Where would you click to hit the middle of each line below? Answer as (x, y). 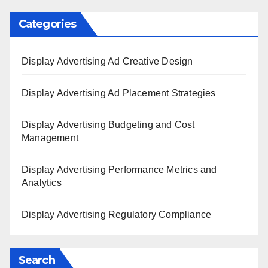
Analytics (42, 182)
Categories (47, 24)
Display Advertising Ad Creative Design (107, 61)
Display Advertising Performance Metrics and (119, 169)
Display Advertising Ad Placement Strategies (119, 93)
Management (50, 138)
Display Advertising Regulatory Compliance (117, 214)
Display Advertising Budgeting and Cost (108, 124)
